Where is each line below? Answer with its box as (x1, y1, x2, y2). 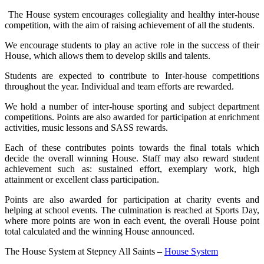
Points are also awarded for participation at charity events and (5, 194, 259, 204)
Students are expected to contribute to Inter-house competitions (5, 70, 259, 81)
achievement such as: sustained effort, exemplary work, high (5, 163, 259, 174)
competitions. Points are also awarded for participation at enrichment (5, 111, 259, 122)
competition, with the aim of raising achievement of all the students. (5, 19, 257, 30)
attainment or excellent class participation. (5, 174, 161, 184)
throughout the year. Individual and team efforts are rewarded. (5, 81, 239, 91)
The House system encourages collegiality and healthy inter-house (8, 9, 259, 19)
